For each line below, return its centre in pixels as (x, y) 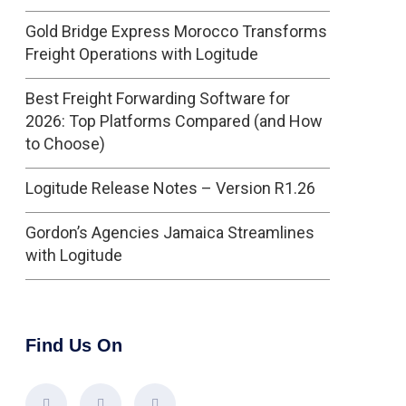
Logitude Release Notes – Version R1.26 (170, 188)
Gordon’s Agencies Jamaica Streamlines (170, 232)
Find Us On (74, 345)
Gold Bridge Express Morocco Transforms (176, 31)
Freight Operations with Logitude (142, 54)
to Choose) (65, 144)
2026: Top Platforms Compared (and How (174, 121)
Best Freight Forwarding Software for (158, 98)
